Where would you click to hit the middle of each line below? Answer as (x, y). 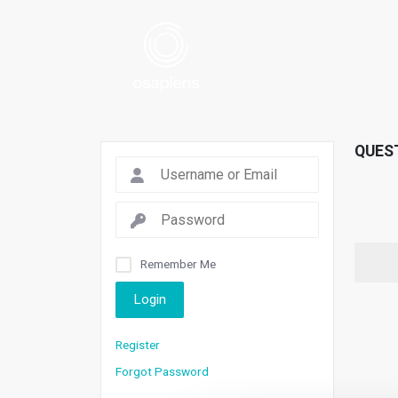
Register (138, 345)
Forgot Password (162, 371)
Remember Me (178, 264)
